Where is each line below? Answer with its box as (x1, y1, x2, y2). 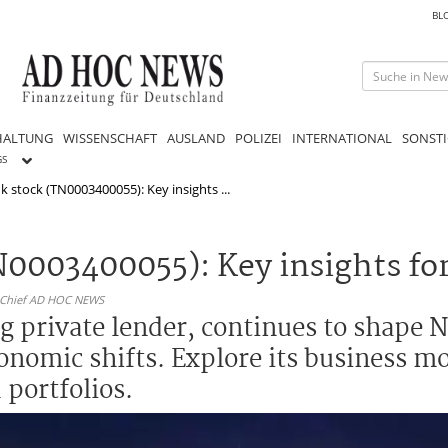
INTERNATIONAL (292, 128, 392, 147)
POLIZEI (235, 128, 282, 147)
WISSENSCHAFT (63, 128, 157, 147)
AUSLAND (167, 128, 225, 147)
